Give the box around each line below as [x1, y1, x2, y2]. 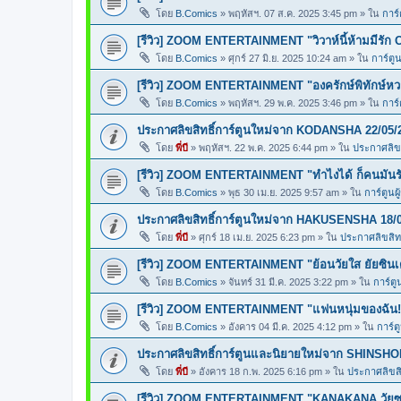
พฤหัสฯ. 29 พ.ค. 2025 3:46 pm [228, 98, 357, 108]
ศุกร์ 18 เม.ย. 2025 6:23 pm [199, 232, 315, 243]
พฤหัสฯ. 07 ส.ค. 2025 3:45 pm [228, 8, 357, 19]
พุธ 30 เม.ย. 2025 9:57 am [228, 187, 339, 198]
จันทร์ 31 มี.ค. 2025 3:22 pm [228, 277, 348, 287]
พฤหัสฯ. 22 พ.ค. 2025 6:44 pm [199, 142, 328, 153]
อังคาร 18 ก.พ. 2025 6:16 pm [199, 366, 322, 377]
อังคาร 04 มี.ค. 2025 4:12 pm [228, 321, 352, 332]
